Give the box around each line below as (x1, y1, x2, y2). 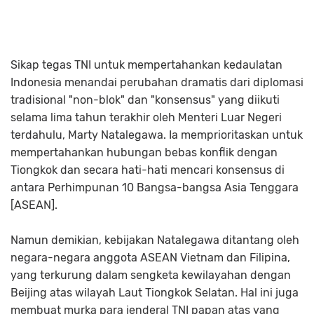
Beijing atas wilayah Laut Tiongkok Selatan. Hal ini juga (11, 286, 299, 299)
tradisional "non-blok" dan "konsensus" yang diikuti (11, 93, 280, 107)
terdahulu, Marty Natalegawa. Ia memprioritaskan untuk (11, 128, 303, 142)
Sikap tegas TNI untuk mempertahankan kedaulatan (11, 58, 282, 71)
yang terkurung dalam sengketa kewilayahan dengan (11, 268, 291, 282)
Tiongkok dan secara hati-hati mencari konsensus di (11, 163, 285, 177)
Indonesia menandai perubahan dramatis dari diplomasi (11, 76, 303, 89)
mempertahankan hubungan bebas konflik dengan (11, 146, 278, 159)
